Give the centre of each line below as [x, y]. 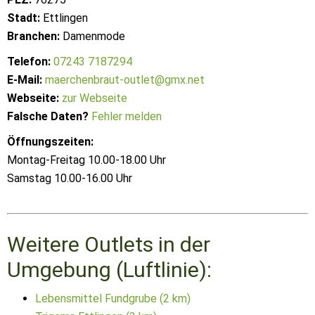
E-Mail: [25, 80]
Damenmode [92, 36]
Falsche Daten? [48, 116]
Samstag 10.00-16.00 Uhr [70, 178]
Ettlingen [64, 18]
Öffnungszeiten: [50, 142]
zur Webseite [95, 98]
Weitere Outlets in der [109, 244]
